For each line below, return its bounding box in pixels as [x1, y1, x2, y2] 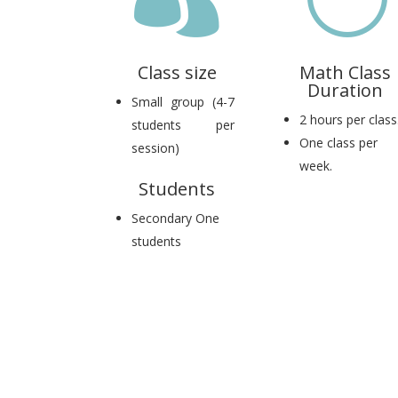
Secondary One [131, 209, 220, 227]
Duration [306, 77, 383, 102]
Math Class [298, 60, 391, 84]
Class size [137, 60, 217, 84]
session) [131, 139, 180, 156]
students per [131, 115, 235, 133]
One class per [299, 133, 378, 151]
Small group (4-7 [131, 92, 235, 110]
